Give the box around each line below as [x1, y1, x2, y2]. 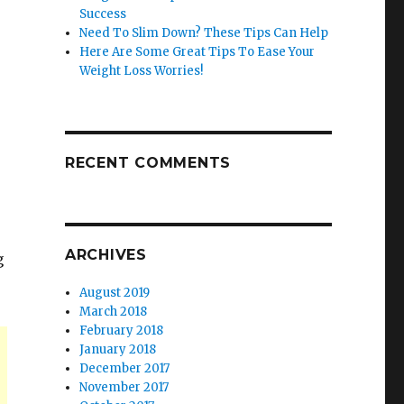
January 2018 [79, 342, 157, 357]
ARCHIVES [64, 246, 147, 263]
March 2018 [79, 304, 148, 319]
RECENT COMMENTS [64, 154, 232, 171]
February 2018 [79, 323, 164, 338]
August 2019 [79, 285, 151, 300]
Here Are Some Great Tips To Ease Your [79, 44, 316, 60]
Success [79, 6, 127, 22]
